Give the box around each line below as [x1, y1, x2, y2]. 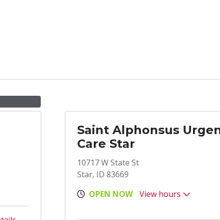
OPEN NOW [89, 189, 133, 199]
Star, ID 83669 [77, 169, 129, 180]
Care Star [77, 137, 135, 151]
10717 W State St [77, 157, 139, 168]
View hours [139, 189, 183, 199]
